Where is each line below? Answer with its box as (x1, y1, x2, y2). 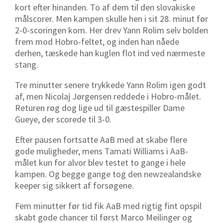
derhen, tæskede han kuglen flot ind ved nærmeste (15, 47, 205, 59)
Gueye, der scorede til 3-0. (15, 113, 113, 125)
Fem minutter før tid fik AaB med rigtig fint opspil (15, 200, 202, 212)
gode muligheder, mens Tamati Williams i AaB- (15, 145, 188, 157)
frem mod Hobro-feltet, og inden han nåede (15, 36, 179, 48)
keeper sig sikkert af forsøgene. (15, 180, 136, 192)
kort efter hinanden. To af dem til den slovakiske (15, 1, 195, 13)
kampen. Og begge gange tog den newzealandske (15, 168, 201, 180)
